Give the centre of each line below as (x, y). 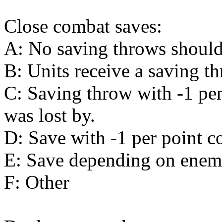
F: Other (37, 182)
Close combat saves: (83, 26)
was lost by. (50, 115)
